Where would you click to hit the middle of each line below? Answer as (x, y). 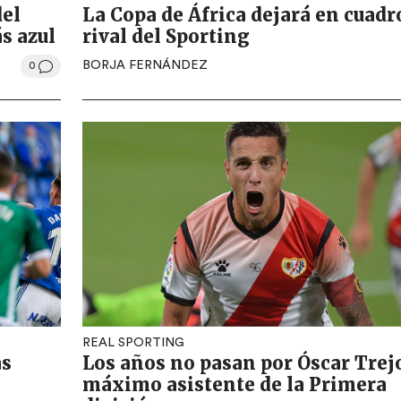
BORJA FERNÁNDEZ (145, 66)
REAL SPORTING (133, 343)
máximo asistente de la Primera (235, 385)
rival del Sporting (166, 36)
